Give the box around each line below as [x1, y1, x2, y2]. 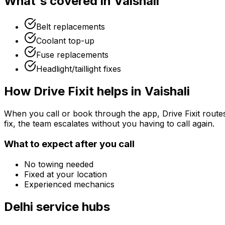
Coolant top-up [36, 36, 94, 46]
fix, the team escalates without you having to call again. [4, 119, 214, 129]
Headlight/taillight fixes [36, 64, 121, 74]
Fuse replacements [36, 50, 108, 60]
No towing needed [24, 159, 93, 169]
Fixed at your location [24, 169, 107, 179]
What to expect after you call [4, 138, 135, 150]
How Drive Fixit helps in [4, 84, 145, 99]
